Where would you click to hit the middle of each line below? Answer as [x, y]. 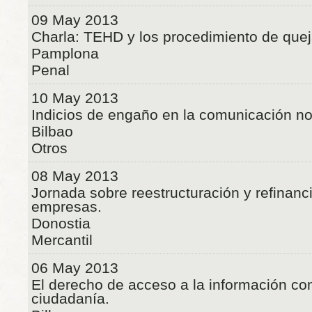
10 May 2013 [75, 98]
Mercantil [62, 240]
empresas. [67, 206]
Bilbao [52, 131]
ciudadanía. [70, 298]
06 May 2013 [75, 268]
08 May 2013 [75, 176]
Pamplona [65, 53]
